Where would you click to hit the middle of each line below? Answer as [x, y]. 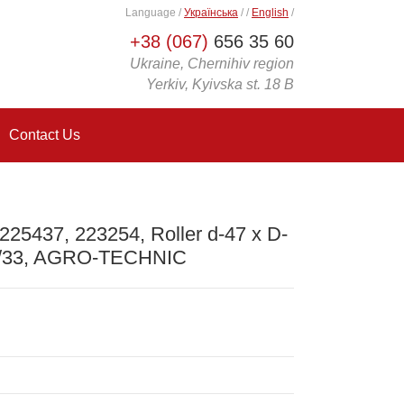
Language [152, 13]
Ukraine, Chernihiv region [212, 64]
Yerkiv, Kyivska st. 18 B [220, 84]
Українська [211, 13]
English [270, 13]
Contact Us [45, 135]
